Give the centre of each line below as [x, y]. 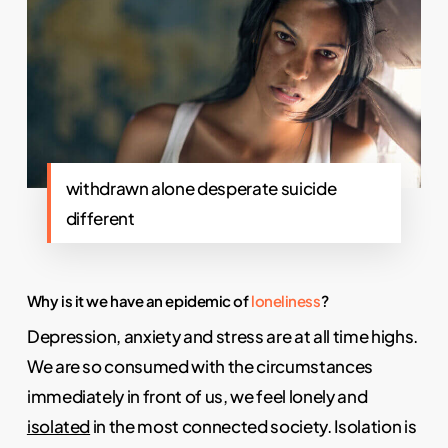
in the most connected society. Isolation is [253, 425]
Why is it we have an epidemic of [139, 300]
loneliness [286, 300]
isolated [58, 425]
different [100, 217]
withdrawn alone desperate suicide [201, 187]
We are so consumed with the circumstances [199, 365]
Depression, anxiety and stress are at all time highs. [222, 335]
